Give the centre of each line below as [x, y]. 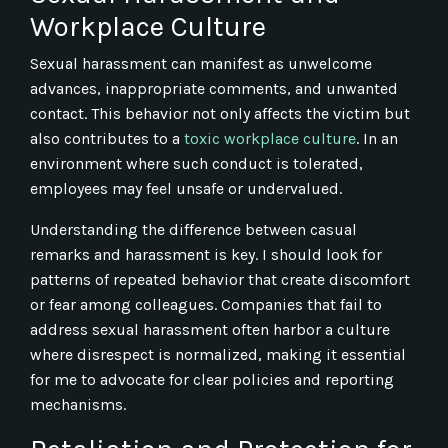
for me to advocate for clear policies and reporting [212, 379]
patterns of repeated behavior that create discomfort [220, 279]
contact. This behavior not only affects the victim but [220, 113]
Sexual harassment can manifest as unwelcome [201, 63]
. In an [377, 138]
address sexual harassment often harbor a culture [210, 329]
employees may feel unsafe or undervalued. [186, 188]
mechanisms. [78, 404]
